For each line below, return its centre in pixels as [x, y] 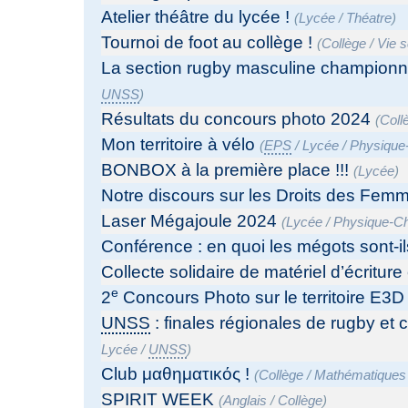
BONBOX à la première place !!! [225, 170]
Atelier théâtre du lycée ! [196, 17]
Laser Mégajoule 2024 [189, 221]
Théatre [369, 18]
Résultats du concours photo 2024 [236, 119]
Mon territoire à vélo [178, 145]
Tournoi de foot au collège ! [207, 43]
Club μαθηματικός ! [176, 374]
